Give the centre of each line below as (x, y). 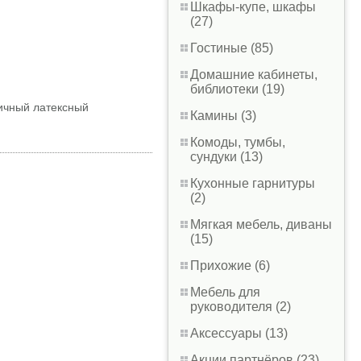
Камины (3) (223, 116)
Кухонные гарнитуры (253, 183)
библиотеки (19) (237, 89)
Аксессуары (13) (239, 333)
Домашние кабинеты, (254, 75)
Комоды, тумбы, (238, 142)
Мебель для (225, 292)
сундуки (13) (226, 157)
